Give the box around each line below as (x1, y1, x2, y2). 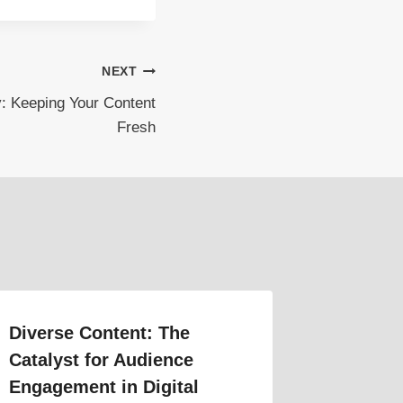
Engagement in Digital (9, 376, 200, 397)
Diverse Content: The (9, 322, 191, 343)
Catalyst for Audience (9, 349, 194, 370)
